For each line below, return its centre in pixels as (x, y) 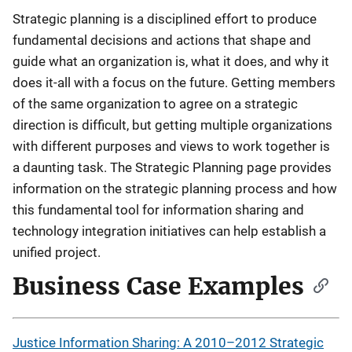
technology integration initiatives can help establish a (169, 231)
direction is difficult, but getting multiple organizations (172, 125)
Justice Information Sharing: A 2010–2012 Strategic (168, 343)
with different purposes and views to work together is (171, 146)
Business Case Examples (158, 286)
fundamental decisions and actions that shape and (162, 40)
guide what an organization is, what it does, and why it (171, 61)
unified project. (57, 252)
